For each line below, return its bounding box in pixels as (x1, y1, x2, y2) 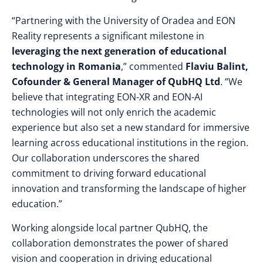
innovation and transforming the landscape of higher (12, 182, 247, 195)
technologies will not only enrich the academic (12, 106, 216, 119)
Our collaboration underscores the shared (12, 151, 200, 164)
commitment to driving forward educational (12, 167, 206, 180)
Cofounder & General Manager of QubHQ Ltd (12, 75, 220, 88)
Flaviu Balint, (186, 60, 248, 73)
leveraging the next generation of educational (12, 45, 227, 58)
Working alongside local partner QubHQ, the (12, 221, 208, 234)
